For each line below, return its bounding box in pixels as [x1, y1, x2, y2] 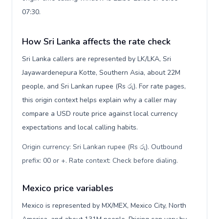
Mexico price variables [22, 182, 113, 194]
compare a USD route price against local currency [22, 109, 177, 118]
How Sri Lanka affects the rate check [22, 36, 171, 47]
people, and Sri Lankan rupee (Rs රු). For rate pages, [22, 82, 186, 91]
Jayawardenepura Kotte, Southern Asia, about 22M [22, 68, 180, 77]
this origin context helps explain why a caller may [22, 95, 176, 105]
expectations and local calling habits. [22, 123, 138, 132]
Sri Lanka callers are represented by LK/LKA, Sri [22, 54, 171, 64]
